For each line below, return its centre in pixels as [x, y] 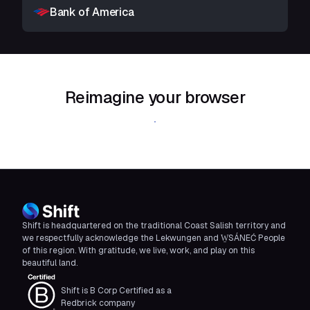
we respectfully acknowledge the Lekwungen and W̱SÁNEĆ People [154, 238]
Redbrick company [98, 303]
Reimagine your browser [155, 97]
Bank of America [92, 12]
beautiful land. [50, 263]
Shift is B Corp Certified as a [116, 291]
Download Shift [155, 122]
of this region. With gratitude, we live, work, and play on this [138, 250]
